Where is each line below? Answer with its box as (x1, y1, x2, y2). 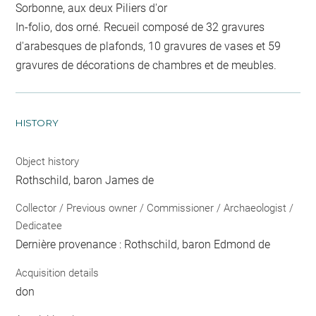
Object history (16, 154, 80, 168)
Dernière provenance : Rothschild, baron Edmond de (16, 238, 271, 252)
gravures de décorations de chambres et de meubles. (16, 58, 277, 72)
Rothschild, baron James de (16, 173, 154, 187)
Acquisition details (16, 266, 99, 279)
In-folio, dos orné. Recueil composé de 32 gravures (16, 20, 265, 34)
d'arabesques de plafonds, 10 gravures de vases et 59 (16, 39, 281, 53)
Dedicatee (16, 219, 63, 233)
